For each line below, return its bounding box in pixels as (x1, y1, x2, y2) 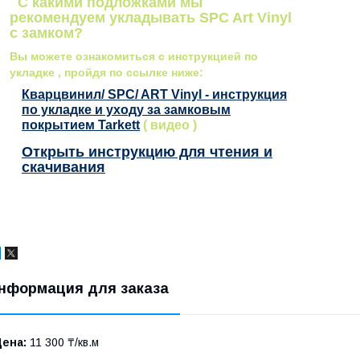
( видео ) (140, 117, 197, 132)
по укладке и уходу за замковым (22, 102, 231, 117)
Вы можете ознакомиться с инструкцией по (10, 49, 258, 63)
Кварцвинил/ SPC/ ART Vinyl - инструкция (22, 87, 287, 101)
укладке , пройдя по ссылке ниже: (10, 65, 203, 79)
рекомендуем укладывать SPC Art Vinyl (10, 9, 292, 26)
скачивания (22, 158, 105, 175)
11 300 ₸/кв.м (27, 335, 99, 349)
